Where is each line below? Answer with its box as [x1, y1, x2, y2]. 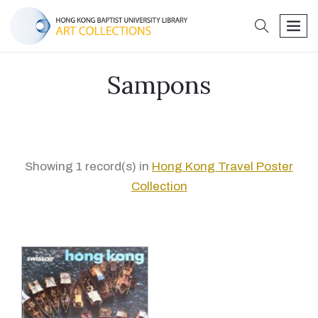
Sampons [107, 69, 211, 101]
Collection [131, 180, 187, 193]
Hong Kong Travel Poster [152, 160, 293, 173]
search [268, 15, 305, 29]
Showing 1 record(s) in [25, 160, 152, 173]
